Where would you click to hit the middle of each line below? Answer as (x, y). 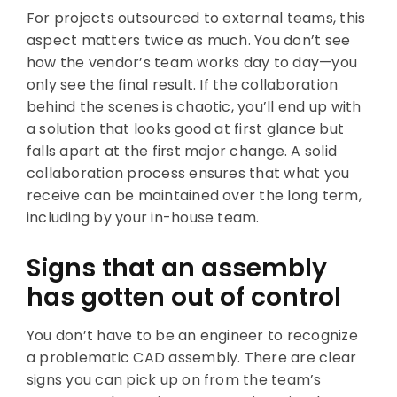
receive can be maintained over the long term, (194, 196)
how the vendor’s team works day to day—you (192, 63)
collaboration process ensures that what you (188, 174)
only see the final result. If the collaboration (182, 85)
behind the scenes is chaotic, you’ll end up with (194, 107)
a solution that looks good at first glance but (185, 129)
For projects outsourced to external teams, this (196, 19)
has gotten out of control (183, 298)
